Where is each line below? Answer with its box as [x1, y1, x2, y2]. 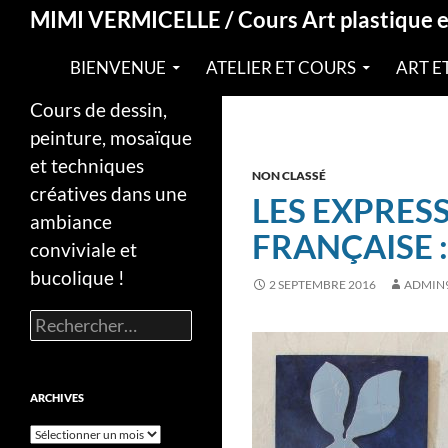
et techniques [30, 153, 144, 177]
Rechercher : [29, 309, 96, 325]
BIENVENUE [70, 57, 166, 78]
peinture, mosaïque [30, 125, 192, 149]
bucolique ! [30, 265, 125, 289]
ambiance [30, 209, 112, 233]
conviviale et [30, 237, 137, 261]
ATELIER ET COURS [206, 57, 356, 78]
